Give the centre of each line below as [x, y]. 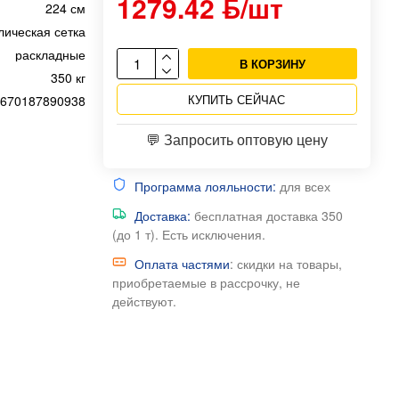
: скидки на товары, [285, 264]
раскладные [50, 54]
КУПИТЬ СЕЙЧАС [237, 99]
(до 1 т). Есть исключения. [188, 234]
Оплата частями [182, 264]
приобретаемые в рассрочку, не [206, 282]
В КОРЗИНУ [272, 64]
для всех [303, 186]
